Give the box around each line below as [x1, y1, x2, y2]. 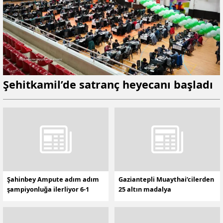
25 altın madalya [118, 185, 171, 194]
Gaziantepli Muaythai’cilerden [118, 175, 214, 184]
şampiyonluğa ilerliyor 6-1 [7, 185, 89, 194]
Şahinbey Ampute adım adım [7, 175, 99, 184]
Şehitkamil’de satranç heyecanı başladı [3, 77, 213, 92]
